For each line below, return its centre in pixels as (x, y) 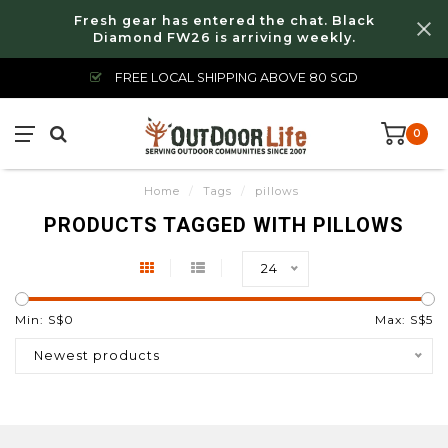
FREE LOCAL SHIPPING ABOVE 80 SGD (235, 77)
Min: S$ (39, 319)
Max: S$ (400, 319)
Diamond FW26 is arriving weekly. (224, 37)
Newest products (97, 355)
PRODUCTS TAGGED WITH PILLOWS (224, 225)
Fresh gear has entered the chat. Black (224, 20)
